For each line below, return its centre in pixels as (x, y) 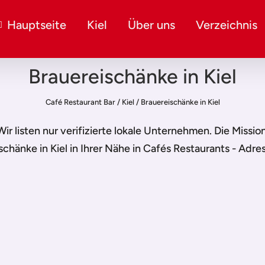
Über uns (151, 25)
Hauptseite (36, 25)
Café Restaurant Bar (80, 102)
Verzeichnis (226, 25)
